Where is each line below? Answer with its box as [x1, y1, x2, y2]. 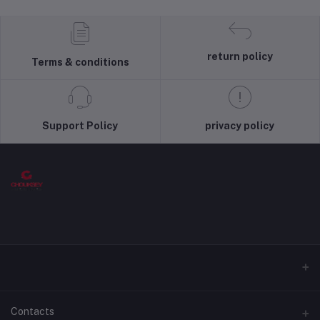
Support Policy [42, 120, 119, 131]
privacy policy [205, 120, 275, 131]
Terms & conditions [31, 56, 129, 68]
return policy [206, 50, 273, 62]
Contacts [11, 306, 54, 317]
